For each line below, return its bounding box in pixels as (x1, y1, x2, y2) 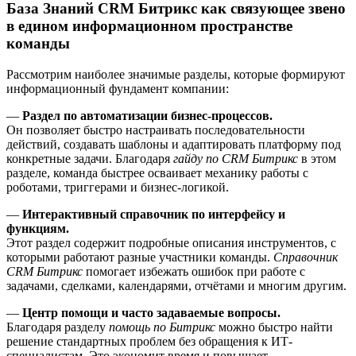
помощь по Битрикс (109, 319, 215, 334)
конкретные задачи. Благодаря (6, 151, 173, 165)
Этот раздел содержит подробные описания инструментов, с (6, 235, 336, 250)
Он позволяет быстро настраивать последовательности (6, 122, 305, 137)
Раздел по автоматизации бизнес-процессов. (22, 108, 273, 122)
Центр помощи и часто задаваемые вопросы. (22, 305, 281, 319)
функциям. (6, 221, 69, 235)
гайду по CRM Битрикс (173, 151, 298, 165)
